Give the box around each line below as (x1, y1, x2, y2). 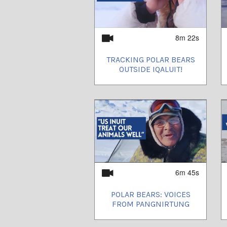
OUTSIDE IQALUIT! (119, 64, 182, 74)
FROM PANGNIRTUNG (111, 199, 190, 209)
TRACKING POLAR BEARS (106, 54, 195, 64)
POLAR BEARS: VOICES (110, 189, 191, 199)
